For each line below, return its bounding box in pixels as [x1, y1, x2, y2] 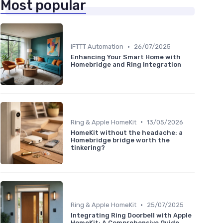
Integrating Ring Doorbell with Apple [71, 212, 192, 220]
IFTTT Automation [71, 43, 123, 51]
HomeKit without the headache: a [71, 128, 183, 136]
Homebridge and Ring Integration [71, 61, 181, 69]
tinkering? [71, 143, 105, 151]
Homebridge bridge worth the [71, 136, 170, 144]
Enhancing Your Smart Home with [71, 53, 181, 61]
